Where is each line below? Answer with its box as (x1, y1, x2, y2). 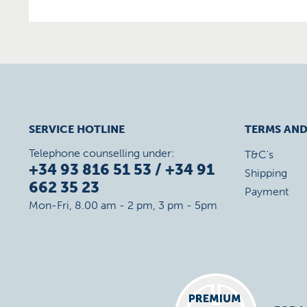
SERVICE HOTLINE (29, 123, 125, 136)
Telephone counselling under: (29, 147, 175, 160)
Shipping (245, 167, 287, 180)
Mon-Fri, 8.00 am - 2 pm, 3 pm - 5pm (29, 199, 217, 212)
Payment (245, 185, 288, 198)
